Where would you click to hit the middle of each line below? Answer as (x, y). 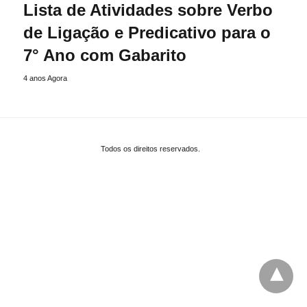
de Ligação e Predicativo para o (147, 32)
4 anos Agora (45, 78)
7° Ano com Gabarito (105, 55)
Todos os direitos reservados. (150, 148)
